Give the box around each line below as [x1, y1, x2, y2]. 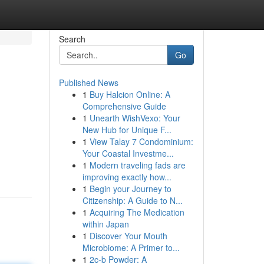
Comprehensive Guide [82, 100, 166, 112]
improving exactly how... [82, 171, 171, 183]
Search [58, 33, 85, 45]
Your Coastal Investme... [82, 147, 174, 159]
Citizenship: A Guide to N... [82, 194, 183, 206]
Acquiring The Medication [89, 206, 184, 218]
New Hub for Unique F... [82, 124, 171, 136]
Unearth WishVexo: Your [89, 112, 180, 124]
